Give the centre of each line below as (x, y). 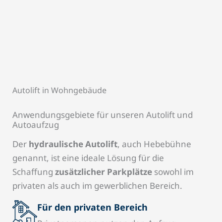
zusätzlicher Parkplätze (104, 172)
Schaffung (34, 172)
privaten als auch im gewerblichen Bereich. (97, 186)
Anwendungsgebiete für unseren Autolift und (103, 115)
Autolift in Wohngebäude (59, 90)
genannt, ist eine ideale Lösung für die (88, 158)
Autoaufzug (36, 125)
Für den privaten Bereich (92, 207)
